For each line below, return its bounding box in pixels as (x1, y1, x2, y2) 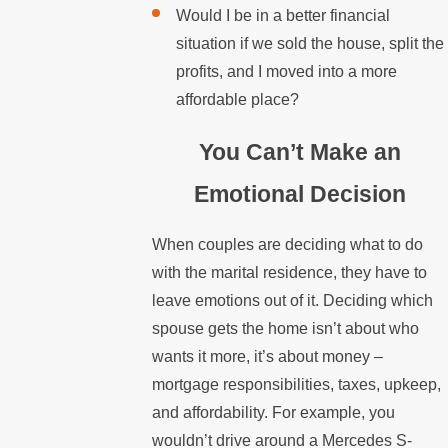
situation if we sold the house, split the (175, 34, 444, 52)
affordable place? (175, 90, 299, 108)
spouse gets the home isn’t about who (152, 319, 420, 337)
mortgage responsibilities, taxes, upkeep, (152, 375, 442, 393)
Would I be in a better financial (175, 6, 390, 24)
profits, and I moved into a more (175, 62, 397, 80)
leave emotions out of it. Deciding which (152, 291, 434, 309)
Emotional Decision (194, 181, 407, 208)
